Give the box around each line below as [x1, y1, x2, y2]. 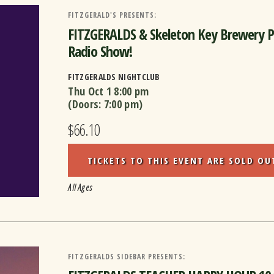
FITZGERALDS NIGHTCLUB [68, 70, 160, 83]
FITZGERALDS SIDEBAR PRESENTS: [68, 251, 186, 262]
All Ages [68, 181, 93, 193]
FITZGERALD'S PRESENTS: [68, 9, 157, 20]
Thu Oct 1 [68, 83, 112, 98]
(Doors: [68, 96, 104, 111]
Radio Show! [68, 40, 133, 61]
